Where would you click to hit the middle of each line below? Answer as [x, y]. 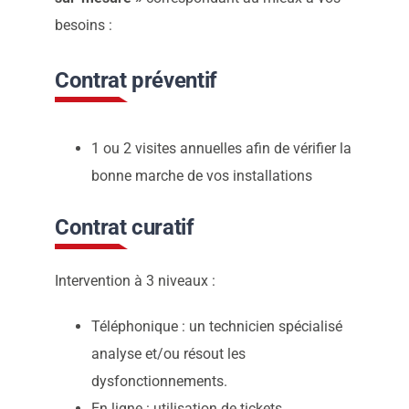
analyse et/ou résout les [168, 354]
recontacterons [176, 98]
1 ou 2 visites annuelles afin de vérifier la [221, 148]
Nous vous [163, 43]
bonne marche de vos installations [201, 176]
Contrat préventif [136, 80]
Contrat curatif [124, 227]
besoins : [83, 25]
